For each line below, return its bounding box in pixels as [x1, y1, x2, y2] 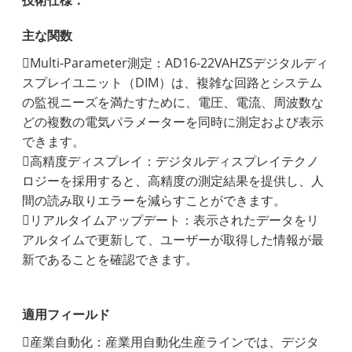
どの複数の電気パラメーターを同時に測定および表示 [22, 113, 324, 131]
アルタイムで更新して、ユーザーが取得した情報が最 [22, 231, 324, 249]
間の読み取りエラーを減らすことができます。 [22, 192, 287, 210]
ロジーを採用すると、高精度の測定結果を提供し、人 [22, 172, 324, 190]
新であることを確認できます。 [22, 251, 199, 269]
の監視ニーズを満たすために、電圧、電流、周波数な [22, 93, 324, 112]
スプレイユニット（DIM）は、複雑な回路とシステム [22, 74, 323, 92]
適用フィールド [22, 306, 111, 324]
